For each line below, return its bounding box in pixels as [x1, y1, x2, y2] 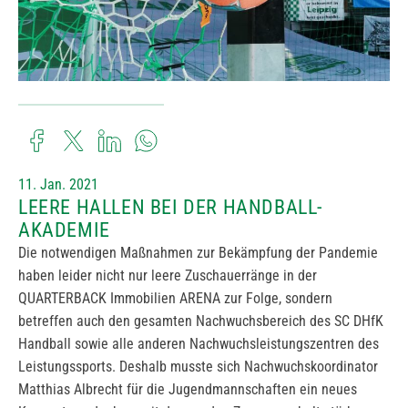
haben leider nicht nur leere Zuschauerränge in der [18, 267, 317, 285]
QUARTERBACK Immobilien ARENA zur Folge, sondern [18, 290, 332, 308]
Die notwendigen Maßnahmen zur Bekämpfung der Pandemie [18, 244, 378, 262]
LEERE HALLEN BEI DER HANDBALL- [18, 196, 323, 219]
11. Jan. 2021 [18, 176, 98, 194]
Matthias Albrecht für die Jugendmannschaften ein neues [18, 381, 357, 399]
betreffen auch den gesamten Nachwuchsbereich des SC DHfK [18, 312, 383, 331]
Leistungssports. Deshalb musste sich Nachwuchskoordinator [18, 358, 378, 376]
